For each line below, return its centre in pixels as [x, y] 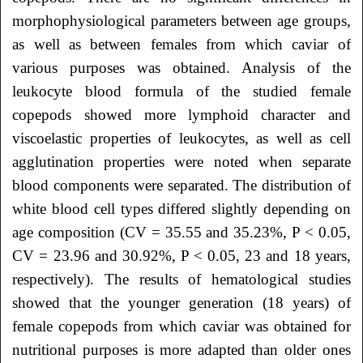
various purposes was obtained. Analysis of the [181, 67]
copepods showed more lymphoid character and [181, 114]
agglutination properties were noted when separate [181, 161]
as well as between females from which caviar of [181, 44]
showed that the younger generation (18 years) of [181, 302]
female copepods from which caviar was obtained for [181, 326]
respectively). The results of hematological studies [181, 279]
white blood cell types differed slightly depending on [181, 208]
